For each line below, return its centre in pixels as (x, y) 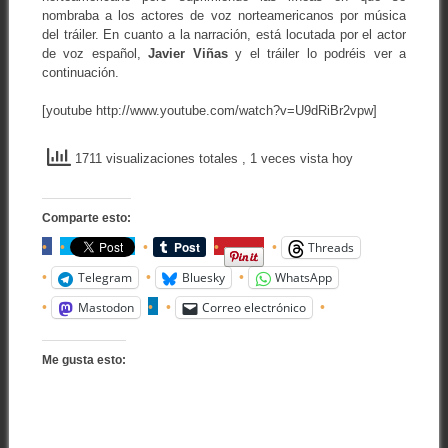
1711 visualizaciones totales (156, 158)
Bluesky (203, 278)
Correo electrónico (253, 308)
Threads (330, 248)
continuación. (80, 72)
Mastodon (105, 308)
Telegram (104, 278)
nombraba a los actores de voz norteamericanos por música (224, 15)
